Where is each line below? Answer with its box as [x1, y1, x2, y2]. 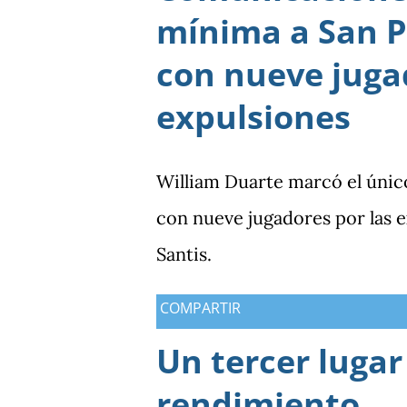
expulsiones [156, 94, 351, 140]
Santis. [156, 243, 212, 266]
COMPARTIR [160, 298, 241, 319]
